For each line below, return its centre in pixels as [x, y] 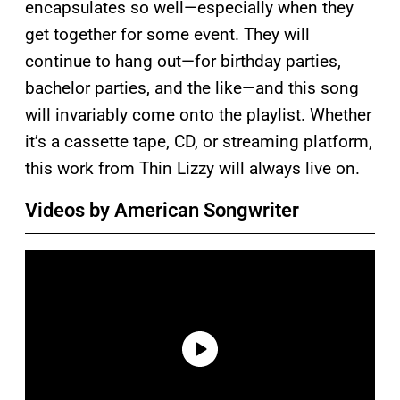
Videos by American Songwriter [162, 210]
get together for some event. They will [167, 34]
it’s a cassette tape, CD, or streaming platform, [199, 141]
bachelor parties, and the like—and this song [192, 87]
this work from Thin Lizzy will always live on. [192, 168]
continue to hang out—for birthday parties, [183, 61]
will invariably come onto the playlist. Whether [198, 114]
